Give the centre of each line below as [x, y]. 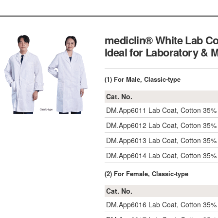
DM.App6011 [126, 110]
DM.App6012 [126, 125]
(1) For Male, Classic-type [143, 79]
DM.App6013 [126, 140]
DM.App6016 [126, 204]
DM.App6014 [126, 155]
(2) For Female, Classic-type [146, 173]
